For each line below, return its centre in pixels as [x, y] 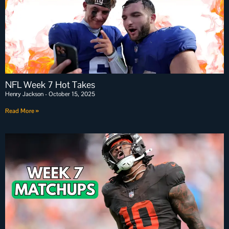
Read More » [22, 111]
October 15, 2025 [71, 94]
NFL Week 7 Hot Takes [50, 85]
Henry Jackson [25, 94]
